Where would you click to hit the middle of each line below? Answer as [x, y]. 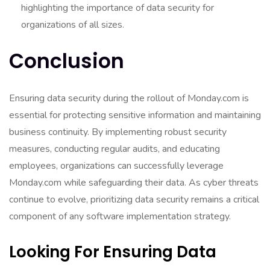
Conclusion [67, 61]
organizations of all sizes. [73, 25]
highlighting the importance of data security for [118, 8]
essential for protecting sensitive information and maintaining [135, 115]
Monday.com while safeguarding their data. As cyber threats [134, 183]
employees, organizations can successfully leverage [116, 166]
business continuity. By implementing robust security [118, 132]
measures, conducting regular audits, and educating [115, 149]
